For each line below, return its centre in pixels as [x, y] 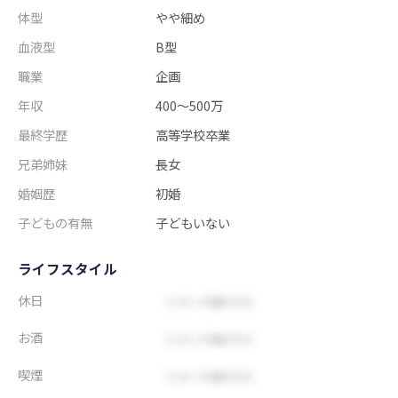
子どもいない [193, 223]
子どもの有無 [55, 223]
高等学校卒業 [193, 135]
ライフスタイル [68, 269]
